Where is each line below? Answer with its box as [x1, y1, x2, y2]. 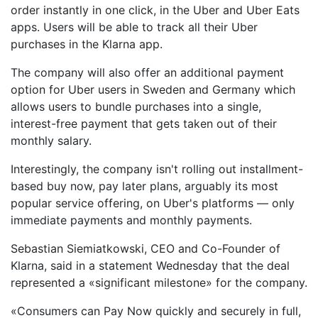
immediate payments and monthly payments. [11, 213, 252, 227]
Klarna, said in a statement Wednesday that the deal [11, 258, 290, 273]
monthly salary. [11, 133, 92, 148]
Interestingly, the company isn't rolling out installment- [11, 162, 303, 176]
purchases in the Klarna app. [11, 37, 163, 51]
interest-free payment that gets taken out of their [11, 116, 277, 131]
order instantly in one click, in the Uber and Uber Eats [11, 3, 300, 17]
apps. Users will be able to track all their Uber [11, 20, 258, 34]
